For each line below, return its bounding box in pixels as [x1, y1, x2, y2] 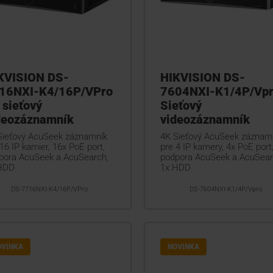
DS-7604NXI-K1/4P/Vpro [189, 185, 262, 194]
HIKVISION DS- [160, 70, 245, 85]
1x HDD [160, 162, 191, 174]
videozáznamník [160, 112, 250, 127]
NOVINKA [167, 243, 199, 252]
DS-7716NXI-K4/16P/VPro [11, 185, 88, 194]
